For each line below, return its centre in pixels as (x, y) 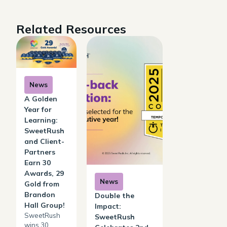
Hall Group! (45, 205)
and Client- (44, 141)
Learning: (41, 120)
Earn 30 (37, 162)
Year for (38, 109)
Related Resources (71, 29)
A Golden (41, 99)
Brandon (40, 194)
